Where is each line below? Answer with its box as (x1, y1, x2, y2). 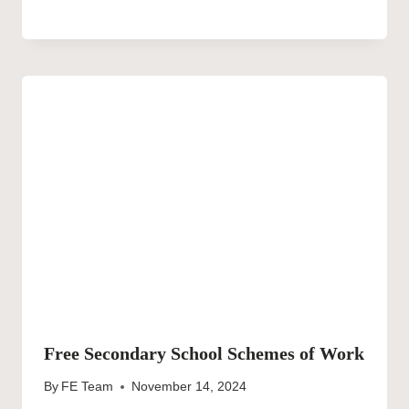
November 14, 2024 (131, 380, 247, 394)
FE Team (61, 380, 114, 394)
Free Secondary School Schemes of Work (44, 342, 364, 363)
